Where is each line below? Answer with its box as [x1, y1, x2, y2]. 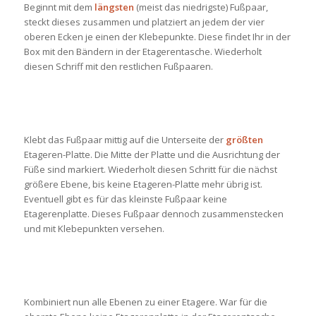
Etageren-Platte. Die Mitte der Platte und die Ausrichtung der [23, 147, 280, 161]
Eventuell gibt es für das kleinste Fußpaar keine [23, 192, 227, 205]
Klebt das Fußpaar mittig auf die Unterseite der [23, 133, 226, 146]
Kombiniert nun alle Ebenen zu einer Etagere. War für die [23, 295, 267, 308]
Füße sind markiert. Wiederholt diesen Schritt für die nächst [23, 162, 277, 176]
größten [225, 133, 263, 146]
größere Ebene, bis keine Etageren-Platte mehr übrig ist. [23, 177, 262, 190]
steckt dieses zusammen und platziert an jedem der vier [23, 15, 265, 28]
